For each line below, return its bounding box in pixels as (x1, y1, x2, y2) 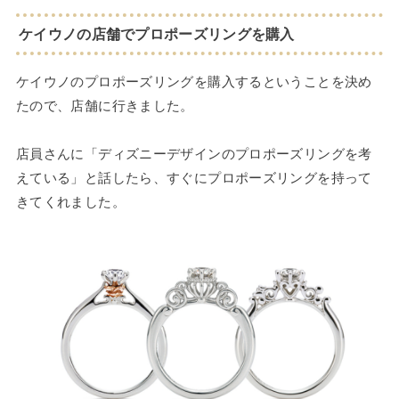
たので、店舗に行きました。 (15, 97, 194, 113)
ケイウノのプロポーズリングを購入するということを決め (15, 73, 372, 89)
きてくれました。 (15, 193, 126, 209)
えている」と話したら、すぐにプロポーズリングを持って (15, 169, 372, 185)
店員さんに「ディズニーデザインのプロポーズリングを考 (15, 145, 372, 161)
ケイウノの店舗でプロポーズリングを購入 (19, 27, 295, 43)
